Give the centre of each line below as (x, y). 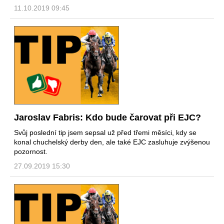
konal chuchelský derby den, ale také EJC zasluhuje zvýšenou (112, 142)
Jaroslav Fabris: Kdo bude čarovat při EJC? (107, 117)
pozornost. (31, 151)
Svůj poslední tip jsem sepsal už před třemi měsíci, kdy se (105, 132)
